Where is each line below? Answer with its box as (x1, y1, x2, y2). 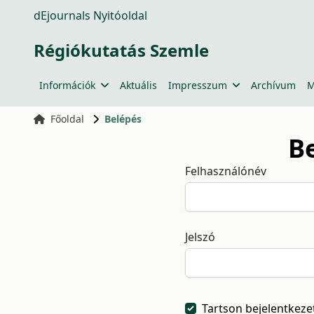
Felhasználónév (185, 163, 266, 179)
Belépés (104, 112, 142, 125)
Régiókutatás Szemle (34, 39, 209, 62)
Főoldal (50, 112, 84, 125)
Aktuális (119, 78, 157, 92)
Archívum (251, 78, 296, 92)
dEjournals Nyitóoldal (34, 8, 147, 23)
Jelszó (185, 229, 215, 245)
